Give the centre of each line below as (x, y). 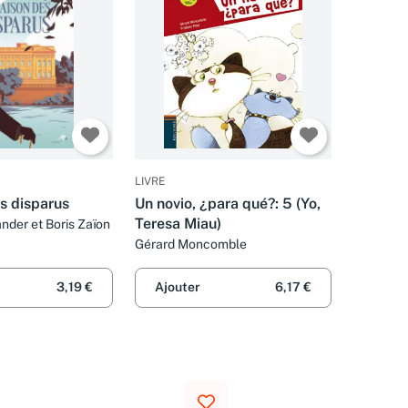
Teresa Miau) (178, 224)
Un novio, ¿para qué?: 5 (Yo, (228, 204)
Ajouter (178, 287)
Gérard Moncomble (191, 245)
